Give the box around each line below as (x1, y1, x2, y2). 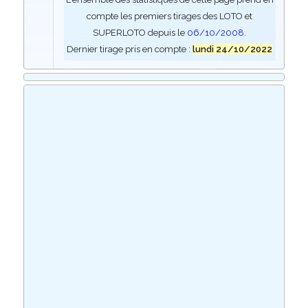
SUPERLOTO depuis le (93, 27, 188, 38)
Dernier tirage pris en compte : (67, 44, 193, 54)
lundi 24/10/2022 (192, 44, 273, 54)
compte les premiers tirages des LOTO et (87, 11, 253, 21)
